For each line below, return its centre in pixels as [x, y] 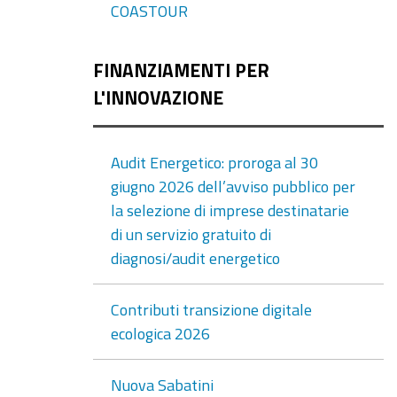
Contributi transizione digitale [211, 309]
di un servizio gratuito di [191, 234]
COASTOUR [149, 11]
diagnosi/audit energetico [195, 257]
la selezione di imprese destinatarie [230, 210]
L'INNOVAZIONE [158, 98]
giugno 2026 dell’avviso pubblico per [233, 186]
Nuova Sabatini [162, 384]
